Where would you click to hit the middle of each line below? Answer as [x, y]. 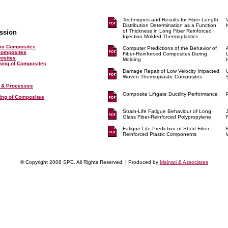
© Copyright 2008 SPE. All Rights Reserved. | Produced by [90, 162]
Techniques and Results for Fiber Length [170, 20]
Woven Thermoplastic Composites [162, 77]
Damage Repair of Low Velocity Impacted [171, 71]
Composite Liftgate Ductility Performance [170, 94]
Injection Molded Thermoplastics [160, 36]
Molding [132, 59]
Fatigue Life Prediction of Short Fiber [166, 129]
